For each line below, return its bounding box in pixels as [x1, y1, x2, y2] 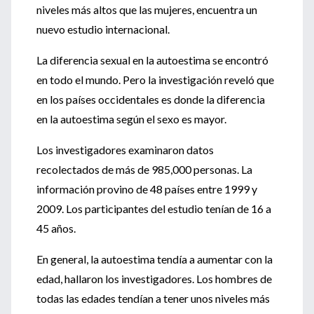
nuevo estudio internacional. [36, 22, 170, 36]
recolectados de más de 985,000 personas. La [36, 163, 252, 176]
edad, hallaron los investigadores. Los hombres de [36, 272, 272, 285]
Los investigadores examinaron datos [36, 143, 214, 156]
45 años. [36, 221, 76, 235]
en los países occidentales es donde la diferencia [36, 93, 265, 106]
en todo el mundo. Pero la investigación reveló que [36, 73, 274, 86]
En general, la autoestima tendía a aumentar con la [36, 252, 273, 266]
